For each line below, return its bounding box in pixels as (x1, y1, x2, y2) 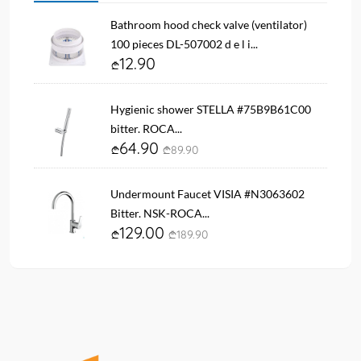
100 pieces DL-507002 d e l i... (110, 36, 258, 51)
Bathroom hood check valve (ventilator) (110, 17, 307, 31)
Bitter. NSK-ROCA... (110, 205, 210, 220)
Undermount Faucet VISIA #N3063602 (110, 186, 305, 201)
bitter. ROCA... (110, 121, 182, 135)
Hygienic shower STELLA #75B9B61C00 (110, 102, 311, 116)
